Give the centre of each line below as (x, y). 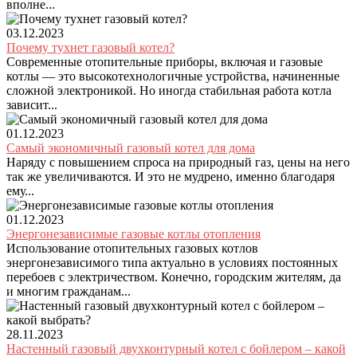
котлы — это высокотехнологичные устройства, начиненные (173, 76)
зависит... (32, 105)
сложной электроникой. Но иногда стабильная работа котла (169, 90)
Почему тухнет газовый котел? (90, 47)
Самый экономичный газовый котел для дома (131, 148)
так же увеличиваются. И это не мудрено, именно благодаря (171, 177)
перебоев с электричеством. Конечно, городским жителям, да (174, 277)
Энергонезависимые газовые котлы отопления (133, 234)
